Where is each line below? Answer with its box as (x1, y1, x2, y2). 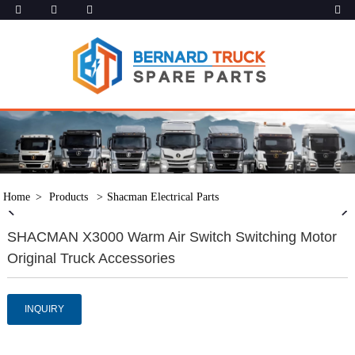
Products (49, 191, 92, 204)
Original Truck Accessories (6, 250, 175, 267)
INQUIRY (24, 303, 64, 315)
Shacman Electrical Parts (107, 191, 219, 204)
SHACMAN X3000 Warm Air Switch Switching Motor (6, 229, 337, 246)
